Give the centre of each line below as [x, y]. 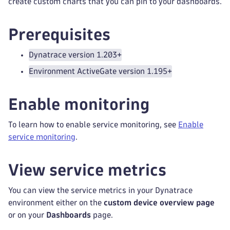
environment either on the [56, 203]
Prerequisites [59, 34]
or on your [27, 215]
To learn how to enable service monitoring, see [93, 124]
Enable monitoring [79, 104]
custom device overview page [159, 203]
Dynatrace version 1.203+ [75, 55]
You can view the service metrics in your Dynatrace [100, 190]
